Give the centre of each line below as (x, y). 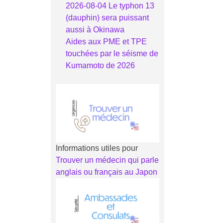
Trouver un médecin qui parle (107, 160)
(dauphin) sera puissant (107, 17)
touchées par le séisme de (112, 53)
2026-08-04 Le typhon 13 (110, 5)
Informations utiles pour (97, 148)
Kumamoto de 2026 (100, 65)
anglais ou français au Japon (106, 172)
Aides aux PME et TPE (106, 41)
